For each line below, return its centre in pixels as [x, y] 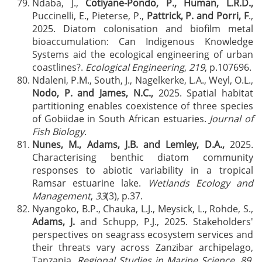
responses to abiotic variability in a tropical [143, 170]
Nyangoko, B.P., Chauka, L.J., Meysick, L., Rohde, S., [143, 209]
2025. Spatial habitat [203, 93]
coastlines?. [59, 67]
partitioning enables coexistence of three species [143, 106]
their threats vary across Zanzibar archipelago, [143, 247]
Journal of [232, 119]
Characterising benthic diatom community [143, 157]
